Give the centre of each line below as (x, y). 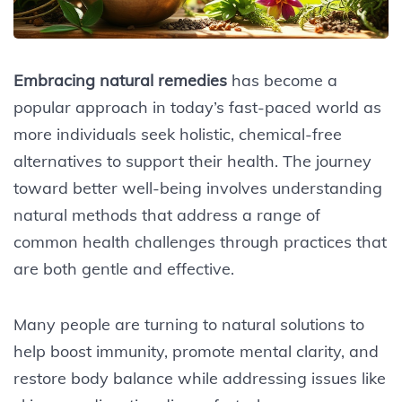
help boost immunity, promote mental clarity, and (196, 351)
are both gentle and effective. (124, 268)
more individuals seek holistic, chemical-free (178, 134)
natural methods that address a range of (167, 214)
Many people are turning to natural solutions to (189, 324)
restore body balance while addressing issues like (200, 378)
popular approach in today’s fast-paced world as (197, 107)
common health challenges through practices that (200, 241)
